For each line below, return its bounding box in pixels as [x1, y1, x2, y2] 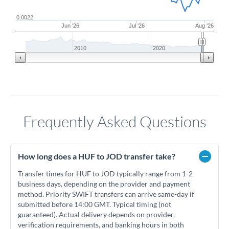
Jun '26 [61, 22, 80, 29]
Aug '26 [195, 22, 214, 29]
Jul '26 [128, 22, 145, 29]
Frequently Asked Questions [22, 112, 207, 131]
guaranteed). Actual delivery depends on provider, [18, 210, 175, 219]
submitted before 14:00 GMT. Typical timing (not [18, 200, 171, 209]
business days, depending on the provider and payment [18, 179, 190, 188]
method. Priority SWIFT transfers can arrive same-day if [18, 190, 194, 198]
